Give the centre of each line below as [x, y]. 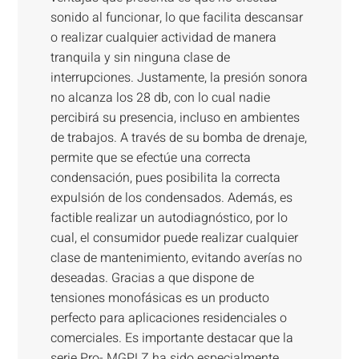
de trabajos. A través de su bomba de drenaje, [178, 138]
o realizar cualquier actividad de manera [163, 38]
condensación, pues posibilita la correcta [165, 178]
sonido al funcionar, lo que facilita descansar [176, 18]
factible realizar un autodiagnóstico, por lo [169, 218]
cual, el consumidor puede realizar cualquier [174, 238]
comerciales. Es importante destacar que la [171, 339]
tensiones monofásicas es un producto [159, 298]
